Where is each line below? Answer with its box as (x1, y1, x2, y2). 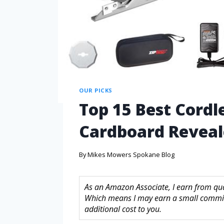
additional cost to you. (84, 203, 161, 214)
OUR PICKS (79, 86, 113, 94)
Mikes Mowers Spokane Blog (87, 149, 175, 159)
